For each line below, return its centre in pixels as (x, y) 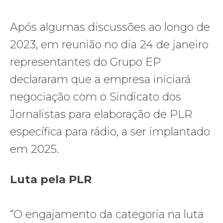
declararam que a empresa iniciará (100, 79)
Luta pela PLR (51, 179)
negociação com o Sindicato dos (96, 97)
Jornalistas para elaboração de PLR (101, 114)
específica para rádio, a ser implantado (110, 131)
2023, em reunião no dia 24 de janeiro (109, 44)
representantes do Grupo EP (85, 62)
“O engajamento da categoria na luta (107, 214)
